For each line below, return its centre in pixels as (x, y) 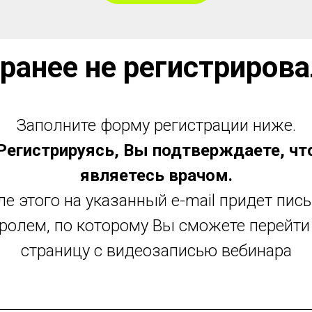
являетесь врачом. (156, 175)
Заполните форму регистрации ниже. (156, 125)
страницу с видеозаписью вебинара (156, 251)
